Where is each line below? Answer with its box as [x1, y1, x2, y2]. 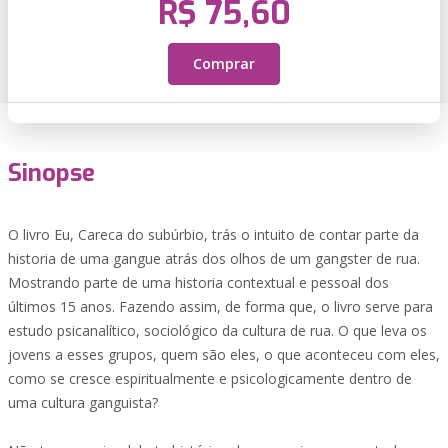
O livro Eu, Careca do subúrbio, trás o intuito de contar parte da [8, 225, 419, 244]
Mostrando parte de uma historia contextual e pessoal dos [8, 273, 389, 292]
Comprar [193, 54, 255, 73]
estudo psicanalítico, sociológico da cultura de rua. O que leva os [8, 321, 427, 340]
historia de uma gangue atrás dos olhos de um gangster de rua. [8, 249, 420, 268]
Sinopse [8, 157, 95, 189]
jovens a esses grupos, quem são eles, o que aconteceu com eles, [8, 345, 440, 364]
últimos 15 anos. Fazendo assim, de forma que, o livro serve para [8, 297, 433, 316]
